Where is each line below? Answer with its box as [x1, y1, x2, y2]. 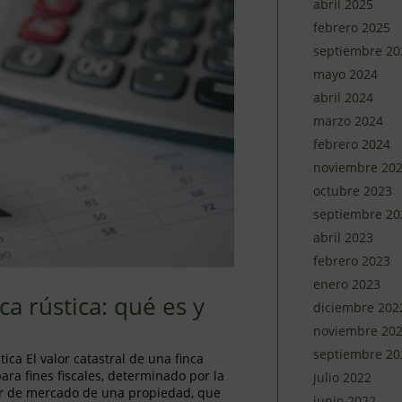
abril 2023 [312, 229, 373, 246]
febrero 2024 [312, 135, 390, 153]
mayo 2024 [312, 66, 378, 83]
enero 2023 [312, 275, 380, 293]
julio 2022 [312, 369, 371, 386]
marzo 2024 [312, 112, 383, 129]
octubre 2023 [312, 182, 392, 199]
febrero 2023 [312, 252, 390, 269]
